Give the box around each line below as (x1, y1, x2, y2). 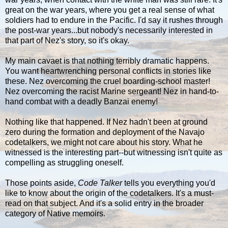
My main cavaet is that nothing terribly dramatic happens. (5, 56, 209, 66)
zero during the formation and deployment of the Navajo (5, 128, 205, 137)
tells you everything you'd (122, 179, 215, 188)
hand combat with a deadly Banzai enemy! (5, 97, 158, 106)
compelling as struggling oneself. (5, 158, 124, 167)
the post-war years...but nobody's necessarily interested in (5, 26, 213, 35)
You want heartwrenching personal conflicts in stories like (5, 67, 211, 76)
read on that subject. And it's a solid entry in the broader (5, 199, 204, 208)
